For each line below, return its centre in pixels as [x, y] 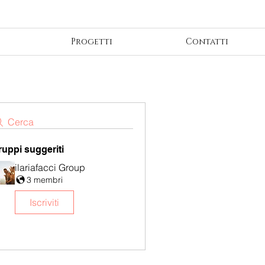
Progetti [92, 42]
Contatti [207, 42]
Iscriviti [44, 203]
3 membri [45, 180]
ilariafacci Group [50, 167]
